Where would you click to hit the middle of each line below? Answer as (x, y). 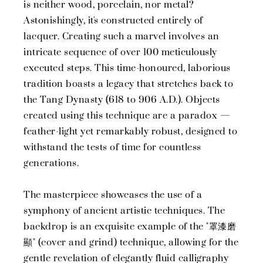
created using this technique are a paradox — (127, 116)
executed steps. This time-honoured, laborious (127, 68)
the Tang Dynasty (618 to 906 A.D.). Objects (122, 100)
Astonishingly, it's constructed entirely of (113, 21)
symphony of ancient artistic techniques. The (124, 211)
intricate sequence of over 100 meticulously (120, 53)
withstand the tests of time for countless (112, 148)
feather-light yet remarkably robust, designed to (130, 132)
